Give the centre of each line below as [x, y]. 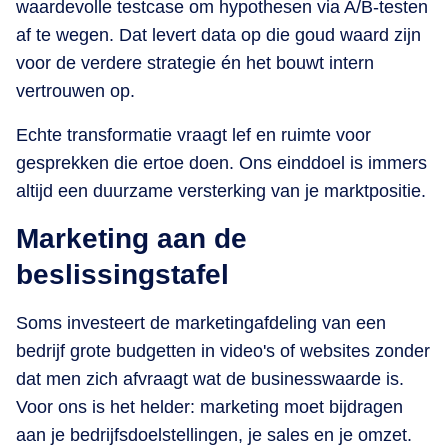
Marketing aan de [131, 238]
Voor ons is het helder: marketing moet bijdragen [209, 406]
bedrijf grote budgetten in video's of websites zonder [223, 350]
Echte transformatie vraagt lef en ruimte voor [193, 134]
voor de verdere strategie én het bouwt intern [195, 62]
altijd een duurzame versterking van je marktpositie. [221, 190]
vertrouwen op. [75, 90]
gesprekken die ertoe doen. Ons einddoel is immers [221, 162]
